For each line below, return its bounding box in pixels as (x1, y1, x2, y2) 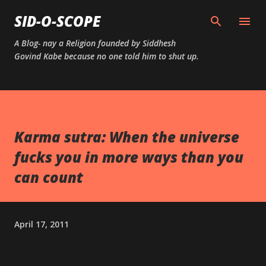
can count (14, 167, 83, 187)
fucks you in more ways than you (14, 147, 243, 167)
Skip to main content (91, 9, 175, 20)
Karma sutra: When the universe (14, 127, 239, 147)
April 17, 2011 (14, 218, 69, 230)
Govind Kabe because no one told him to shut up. (14, 50, 199, 62)
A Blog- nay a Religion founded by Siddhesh (14, 37, 176, 49)
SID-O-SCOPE (14, 11, 100, 31)
